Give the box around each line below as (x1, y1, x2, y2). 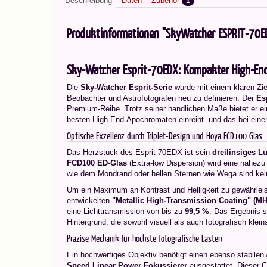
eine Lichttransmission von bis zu (67, 207, 185, 216)
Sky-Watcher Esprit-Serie (80, 83, 172, 92)
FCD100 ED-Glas (67, 159, 127, 167)
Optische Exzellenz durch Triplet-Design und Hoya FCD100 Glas (67, 129, 262, 142)
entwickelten (67, 196, 112, 205)
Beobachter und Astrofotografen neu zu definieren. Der (67, 94, 256, 103)
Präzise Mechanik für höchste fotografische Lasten (67, 232, 222, 244)
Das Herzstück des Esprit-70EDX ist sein (67, 148, 212, 157)
